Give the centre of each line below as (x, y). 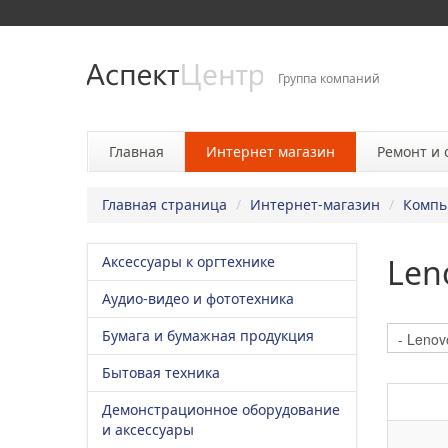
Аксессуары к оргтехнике (188, 261)
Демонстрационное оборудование (221, 409)
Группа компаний (329, 78)
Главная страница (164, 204)
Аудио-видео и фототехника (198, 298)
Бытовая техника (161, 372)
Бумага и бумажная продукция (208, 335)
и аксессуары (148, 429)
